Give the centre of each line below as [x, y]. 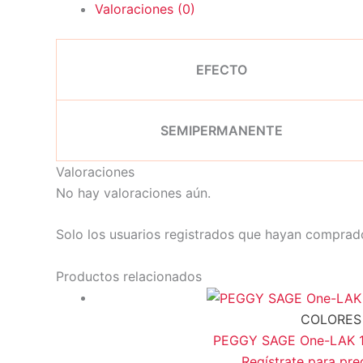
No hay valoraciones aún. [133, 192]
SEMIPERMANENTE [222, 130]
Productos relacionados [128, 276]
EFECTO [222, 69]
